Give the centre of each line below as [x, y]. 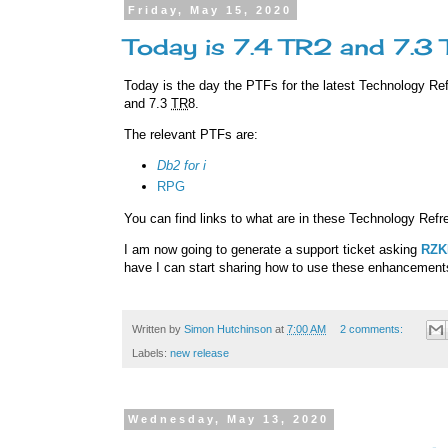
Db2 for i [181, 166]
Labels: [151, 353]
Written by [158, 329]
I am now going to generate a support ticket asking [272, 249]
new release [199, 353]
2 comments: [372, 329]
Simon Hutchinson [228, 329]
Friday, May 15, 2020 [210, 10]
